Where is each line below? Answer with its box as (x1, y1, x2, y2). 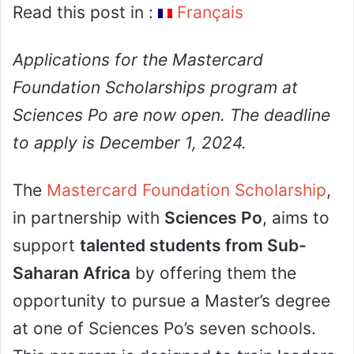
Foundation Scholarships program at (13, 77, 298, 98)
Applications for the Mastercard (13, 50, 263, 70)
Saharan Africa (13, 263, 130, 284)
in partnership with (13, 208, 164, 228)
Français (177, 2, 244, 23)
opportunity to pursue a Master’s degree (13, 291, 330, 311)
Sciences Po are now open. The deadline (13, 105, 330, 126)
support (13, 235, 80, 256)
